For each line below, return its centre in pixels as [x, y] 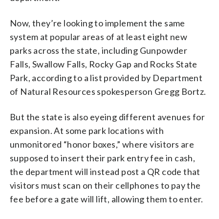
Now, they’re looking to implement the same [98, 23]
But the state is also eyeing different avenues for [107, 117]
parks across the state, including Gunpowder [99, 50]
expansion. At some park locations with [87, 130]
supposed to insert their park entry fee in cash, [103, 158]
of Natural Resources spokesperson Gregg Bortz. [108, 91]
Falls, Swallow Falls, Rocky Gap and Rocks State [104, 64]
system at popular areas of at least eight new [99, 36]
